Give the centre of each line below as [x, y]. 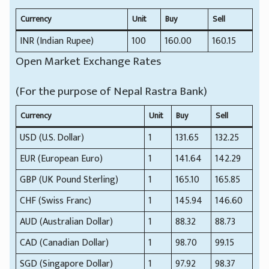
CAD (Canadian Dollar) [65, 243]
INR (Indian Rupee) [57, 41]
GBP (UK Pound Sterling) [69, 180]
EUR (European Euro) [62, 159]
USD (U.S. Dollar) [52, 138]
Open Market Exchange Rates [89, 61]
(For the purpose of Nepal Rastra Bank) [112, 91]
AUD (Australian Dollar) [67, 222]
